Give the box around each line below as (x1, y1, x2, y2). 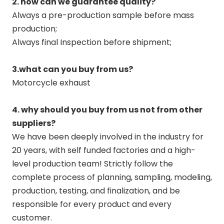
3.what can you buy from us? (12, 63, 133, 75)
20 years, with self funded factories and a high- (12, 144, 195, 156)
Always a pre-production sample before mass (12, 9, 194, 21)
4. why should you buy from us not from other (12, 104, 202, 115)
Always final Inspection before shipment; (12, 36, 171, 48)
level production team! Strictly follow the (12, 158, 173, 169)
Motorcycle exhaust (12, 77, 90, 88)
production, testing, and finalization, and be (12, 185, 180, 196)
